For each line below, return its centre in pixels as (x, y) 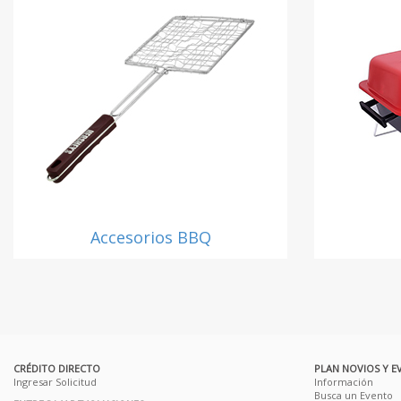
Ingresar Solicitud (55, 382)
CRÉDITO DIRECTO (57, 369)
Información (344, 382)
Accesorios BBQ (150, 238)
